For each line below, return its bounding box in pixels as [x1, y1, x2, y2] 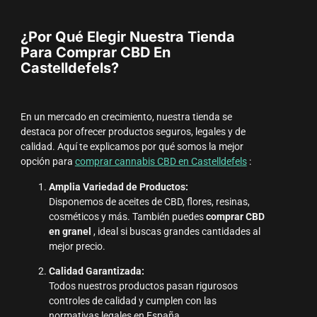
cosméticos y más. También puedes [48, 210, 206, 223]
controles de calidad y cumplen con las [48, 295, 217, 308]
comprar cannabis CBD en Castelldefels [74, 156, 247, 168]
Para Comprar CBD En [20, 43, 171, 61]
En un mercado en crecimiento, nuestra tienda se [20, 111, 232, 124]
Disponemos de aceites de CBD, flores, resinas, [48, 195, 250, 208]
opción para [20, 156, 75, 168]
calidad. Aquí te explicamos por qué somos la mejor [20, 141, 243, 154]
